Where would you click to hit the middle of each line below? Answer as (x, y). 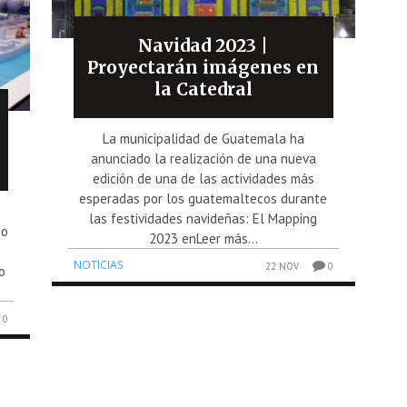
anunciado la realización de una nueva (203, 158)
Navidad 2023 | (203, 45)
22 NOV (282, 266)
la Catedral (203, 89)
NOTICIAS (99, 264)
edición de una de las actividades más (203, 178)
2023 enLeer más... (203, 238)
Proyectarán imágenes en (203, 67)
